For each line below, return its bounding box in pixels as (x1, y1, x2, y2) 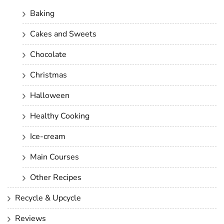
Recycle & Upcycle (15, 192, 81, 203)
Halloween (30, 89, 69, 101)
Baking (30, 7, 54, 19)
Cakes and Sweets (30, 28, 96, 39)
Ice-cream (30, 130, 65, 142)
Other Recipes (30, 171, 81, 183)
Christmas (30, 69, 67, 80)
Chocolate (30, 48, 66, 60)
